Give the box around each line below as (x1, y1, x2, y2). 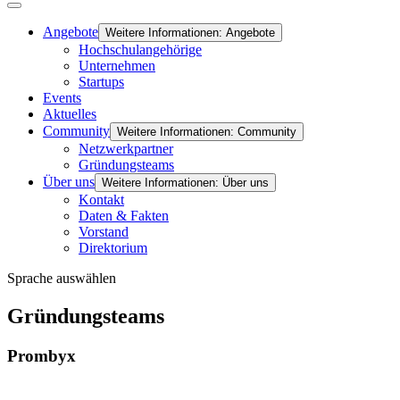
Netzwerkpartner (79, 141, 173, 157)
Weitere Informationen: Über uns (102, 176, 269, 190)
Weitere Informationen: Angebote (105, 26, 275, 40)
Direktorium (79, 240, 147, 256)
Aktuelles (43, 106, 96, 122)
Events (43, 90, 81, 106)
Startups (79, 74, 124, 90)
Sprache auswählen (7, 271, 116, 287)
